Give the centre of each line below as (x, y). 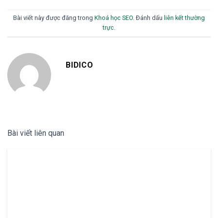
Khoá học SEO (114, 18)
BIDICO (80, 65)
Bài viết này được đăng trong (54, 18)
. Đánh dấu (148, 18)
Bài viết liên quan (36, 133)
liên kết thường (184, 18)
